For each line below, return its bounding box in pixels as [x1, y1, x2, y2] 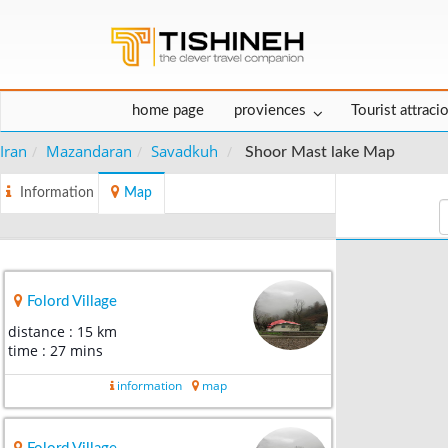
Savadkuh [151, 141, 218, 162]
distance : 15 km [8, 323, 117, 342]
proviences [234, 103, 306, 119]
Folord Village [27, 294, 117, 310]
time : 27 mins [8, 342, 103, 361]
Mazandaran [46, 141, 132, 162]
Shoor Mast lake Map [245, 144, 395, 161]
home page [132, 103, 204, 119]
